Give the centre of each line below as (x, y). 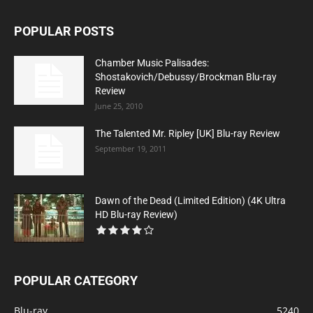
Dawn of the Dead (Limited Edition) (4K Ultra (190, 201)
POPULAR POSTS (64, 31)
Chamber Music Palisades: (152, 63)
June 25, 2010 (119, 106)
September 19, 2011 (131, 149)
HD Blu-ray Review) (136, 215)
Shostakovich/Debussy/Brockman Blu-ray (186, 77)
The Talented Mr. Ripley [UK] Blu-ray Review (188, 134)
